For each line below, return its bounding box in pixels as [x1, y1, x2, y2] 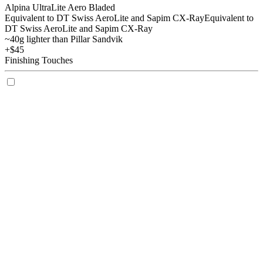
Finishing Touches [5, 55, 73, 65]
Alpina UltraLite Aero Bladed [5, 2, 115, 12]
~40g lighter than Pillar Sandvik [5, 33, 123, 44]
